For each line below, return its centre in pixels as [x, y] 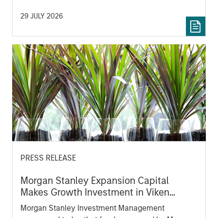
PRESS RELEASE [48, 158]
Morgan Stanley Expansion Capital [94, 181]
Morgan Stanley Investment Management [92, 208]
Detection [41, 204]
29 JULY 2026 [41, 17]
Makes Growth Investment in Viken [95, 192]
